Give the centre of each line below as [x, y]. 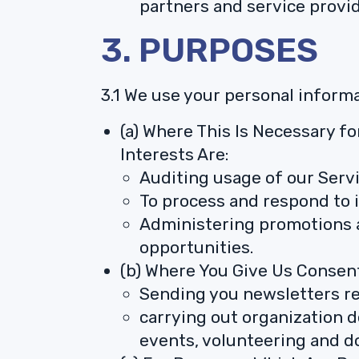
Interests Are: [174, 154]
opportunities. [196, 247]
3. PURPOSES [210, 50]
